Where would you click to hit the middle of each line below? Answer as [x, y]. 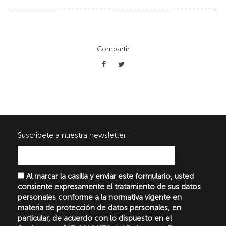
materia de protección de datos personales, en [99, 208]
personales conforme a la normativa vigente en [100, 197]
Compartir [113, 49]
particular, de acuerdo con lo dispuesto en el [95, 219]
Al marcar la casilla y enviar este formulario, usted [110, 176]
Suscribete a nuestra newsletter [72, 135]
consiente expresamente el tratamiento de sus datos [109, 187]
